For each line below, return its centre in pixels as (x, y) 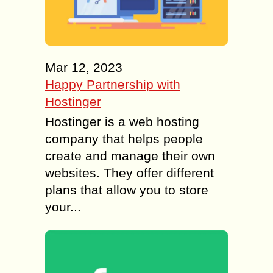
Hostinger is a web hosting (122, 122)
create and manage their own (130, 156)
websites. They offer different (129, 173)
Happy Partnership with (113, 85)
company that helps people (124, 139)
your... (63, 207)
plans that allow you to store (127, 190)
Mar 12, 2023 (84, 68)
